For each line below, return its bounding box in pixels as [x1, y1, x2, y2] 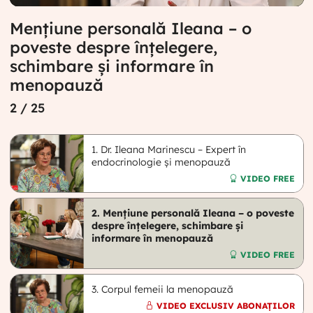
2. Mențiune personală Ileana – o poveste [92, 206, 295, 219]
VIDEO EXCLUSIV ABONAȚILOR [156, 300, 295, 311]
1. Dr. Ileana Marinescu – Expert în [92, 143, 247, 156]
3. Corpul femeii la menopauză [92, 282, 234, 296]
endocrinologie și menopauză [92, 155, 231, 168]
